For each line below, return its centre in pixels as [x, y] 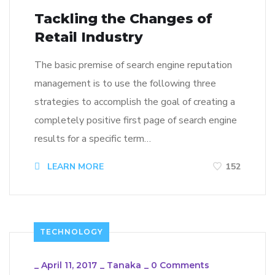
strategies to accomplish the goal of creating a [135, 102]
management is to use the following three [125, 83]
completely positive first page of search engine [136, 120]
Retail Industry [89, 37]
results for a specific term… [93, 138]
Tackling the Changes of [123, 18]
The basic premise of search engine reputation [133, 65]
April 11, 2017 [69, 265]
